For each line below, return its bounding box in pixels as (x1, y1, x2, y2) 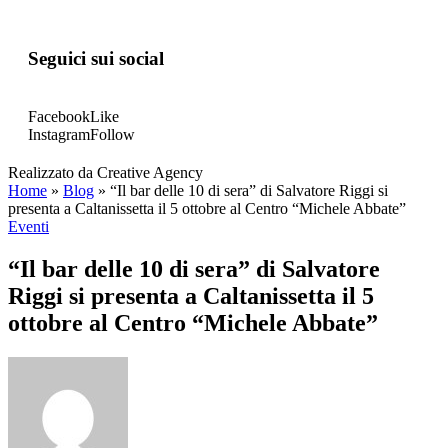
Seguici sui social (28, 47, 164, 69)
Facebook (28, 108, 90, 126)
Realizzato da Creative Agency (8, 164, 203, 182)
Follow (90, 126, 135, 144)
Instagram (28, 126, 90, 144)
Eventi (8, 218, 49, 236)
